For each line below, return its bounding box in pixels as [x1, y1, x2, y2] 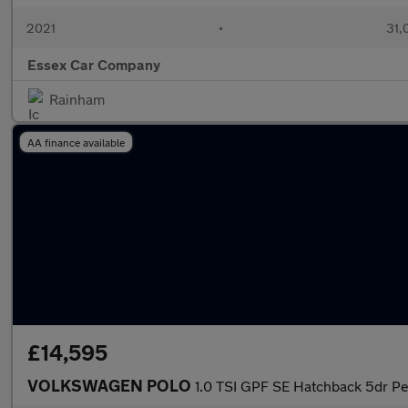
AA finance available [27, 136, 125, 148]
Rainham [49, 90, 105, 107]
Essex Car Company [27, 56, 160, 73]
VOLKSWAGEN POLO [27, 375, 195, 395]
